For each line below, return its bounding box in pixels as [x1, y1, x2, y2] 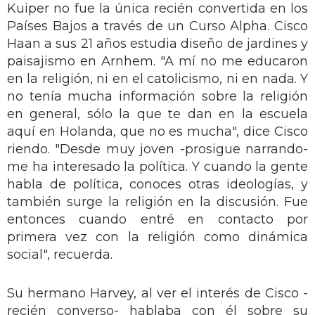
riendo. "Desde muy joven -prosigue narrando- [7, 141, 308, 157]
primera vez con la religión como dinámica [7, 229, 308, 245]
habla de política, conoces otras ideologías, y [7, 176, 308, 192]
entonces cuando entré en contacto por [7, 211, 308, 227]
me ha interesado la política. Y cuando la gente [7, 158, 308, 174]
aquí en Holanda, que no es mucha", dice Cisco [7, 123, 308, 139]
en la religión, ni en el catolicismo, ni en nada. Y [7, 70, 308, 86]
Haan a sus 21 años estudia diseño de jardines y [7, 35, 308, 51]
